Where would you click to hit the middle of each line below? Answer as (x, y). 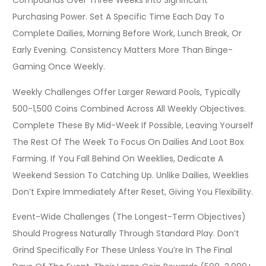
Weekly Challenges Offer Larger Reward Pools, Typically (126, 92)
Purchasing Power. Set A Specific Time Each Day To (118, 17)
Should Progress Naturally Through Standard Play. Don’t (126, 233)
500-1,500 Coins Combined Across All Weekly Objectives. (129, 108)
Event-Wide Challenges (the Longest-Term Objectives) (129, 216)
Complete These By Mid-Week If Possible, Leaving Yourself (133, 125)
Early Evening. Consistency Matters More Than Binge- (123, 50)
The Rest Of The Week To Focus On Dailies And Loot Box (128, 142)
